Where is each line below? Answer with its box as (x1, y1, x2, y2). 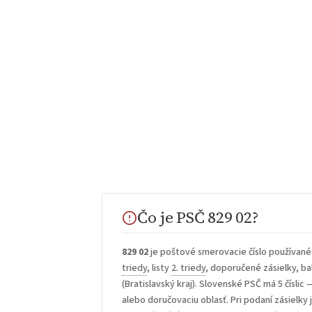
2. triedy (171, 261, 206, 276)
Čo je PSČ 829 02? (137, 206, 258, 228)
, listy (147, 261, 172, 276)
